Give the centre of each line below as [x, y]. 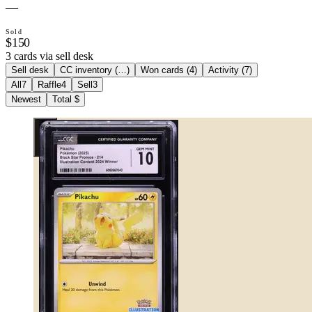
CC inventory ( [89, 70]
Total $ [66, 99]
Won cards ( [165, 70]
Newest [26, 99]
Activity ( [226, 70]
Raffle [49, 84]
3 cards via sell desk [49, 56]
